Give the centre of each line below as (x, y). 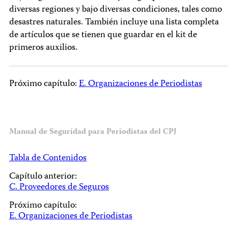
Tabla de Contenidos (48, 158)
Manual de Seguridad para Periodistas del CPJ (93, 132)
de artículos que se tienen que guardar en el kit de (103, 35)
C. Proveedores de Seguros (59, 187)
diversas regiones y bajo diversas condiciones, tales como (116, 10)
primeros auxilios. (43, 48)
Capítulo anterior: (43, 177)
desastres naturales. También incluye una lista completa (114, 23)
